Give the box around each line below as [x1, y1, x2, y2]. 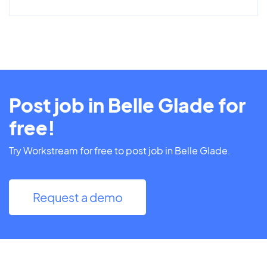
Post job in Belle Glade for [9, 93, 246, 117]
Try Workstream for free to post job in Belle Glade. [9, 144, 231, 157]
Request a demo [32, 190, 123, 205]
